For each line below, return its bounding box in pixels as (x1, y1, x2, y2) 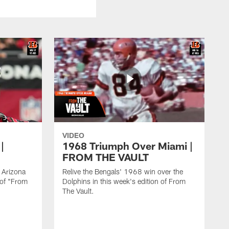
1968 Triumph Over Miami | (62, 139, 193, 152)
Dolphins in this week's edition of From (62, 176, 186, 186)
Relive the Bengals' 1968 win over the (62, 167, 183, 176)
